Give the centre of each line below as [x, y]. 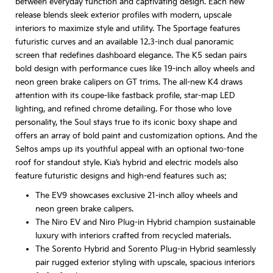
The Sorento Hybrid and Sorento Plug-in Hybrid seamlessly [145, 249]
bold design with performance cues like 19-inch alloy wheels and [135, 69]
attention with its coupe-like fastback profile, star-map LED [125, 95]
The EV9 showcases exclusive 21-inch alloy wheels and [136, 195]
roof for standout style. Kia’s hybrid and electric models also [127, 162]
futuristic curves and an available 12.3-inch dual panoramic [125, 42]
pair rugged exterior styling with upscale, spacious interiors [145, 262]
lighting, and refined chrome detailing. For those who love [123, 109]
